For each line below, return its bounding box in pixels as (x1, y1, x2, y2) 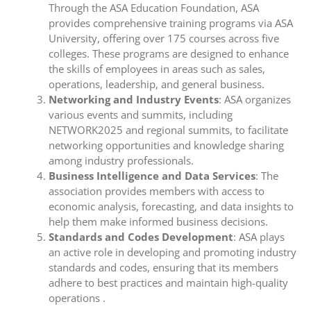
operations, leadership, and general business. (48, 76, 264, 91)
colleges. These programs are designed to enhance (48, 46, 289, 60)
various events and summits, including (48, 107, 233, 121)
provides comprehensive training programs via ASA (48, 15, 293, 30)
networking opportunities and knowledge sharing (48, 137, 284, 152)
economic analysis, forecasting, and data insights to (48, 199, 294, 213)
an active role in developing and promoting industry (48, 244, 296, 259)
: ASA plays (233, 229, 285, 244)
